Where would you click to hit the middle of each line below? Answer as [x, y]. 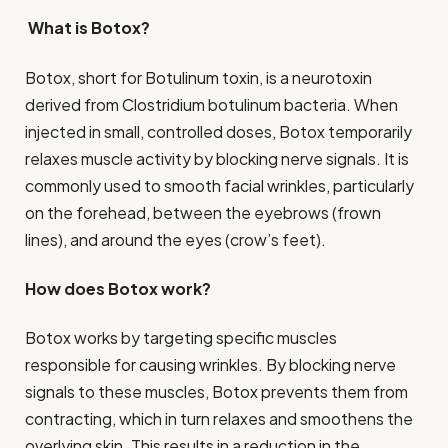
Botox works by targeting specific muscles [181, 338]
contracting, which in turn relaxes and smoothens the [219, 419]
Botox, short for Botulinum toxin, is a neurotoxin [198, 77]
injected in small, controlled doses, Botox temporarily [218, 131]
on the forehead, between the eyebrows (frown [203, 212]
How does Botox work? [118, 289]
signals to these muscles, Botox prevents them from [216, 392]
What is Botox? [87, 28]
